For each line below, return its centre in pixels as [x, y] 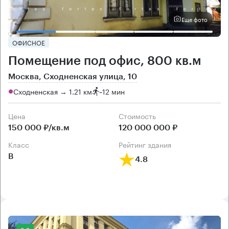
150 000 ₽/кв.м [39, 128]
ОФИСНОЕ [29, 42]
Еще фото [194, 19]
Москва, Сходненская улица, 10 [73, 76]
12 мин [113, 91]
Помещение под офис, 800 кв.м [105, 61]
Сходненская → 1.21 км [53, 91]
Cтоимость [140, 115]
